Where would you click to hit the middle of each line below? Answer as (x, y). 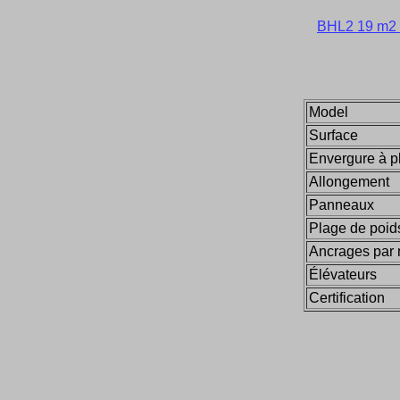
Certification (347, 298)
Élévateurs (343, 275)
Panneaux (342, 205)
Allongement (349, 182)
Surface (333, 135)
